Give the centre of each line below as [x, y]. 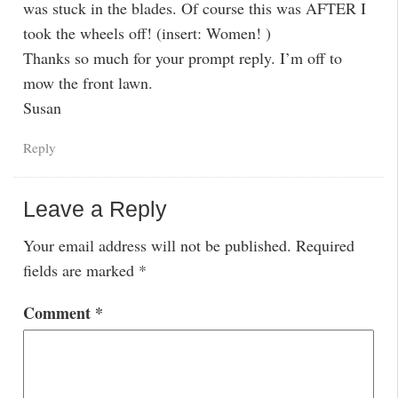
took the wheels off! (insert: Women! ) [147, 32]
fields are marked [80, 270]
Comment [59, 313]
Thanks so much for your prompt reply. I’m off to [182, 57]
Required [325, 245]
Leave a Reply [95, 209]
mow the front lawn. [88, 82]
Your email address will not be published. [157, 245]
